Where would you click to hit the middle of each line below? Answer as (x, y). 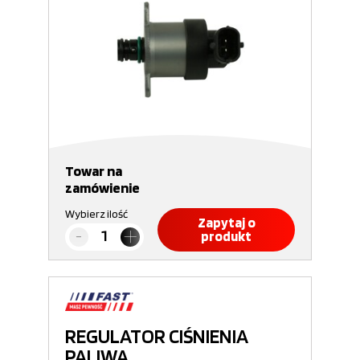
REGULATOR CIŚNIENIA (157, 336)
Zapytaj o (226, 223)
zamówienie (102, 188)
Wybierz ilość (96, 214)
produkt (226, 236)
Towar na (94, 171)
